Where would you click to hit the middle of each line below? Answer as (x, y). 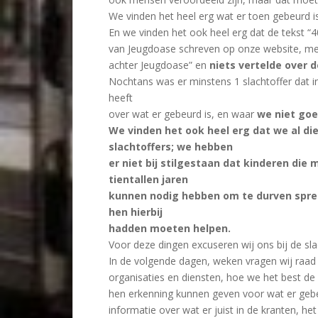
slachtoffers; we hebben (171, 147)
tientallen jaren (148, 179)
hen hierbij (136, 212)
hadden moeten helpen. (170, 228)
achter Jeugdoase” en (159, 65)
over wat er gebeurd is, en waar (183, 114)
